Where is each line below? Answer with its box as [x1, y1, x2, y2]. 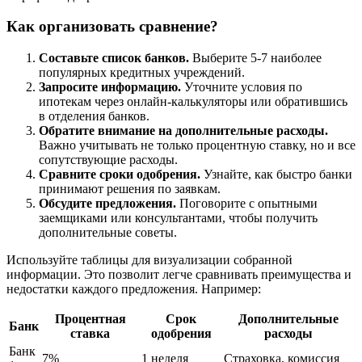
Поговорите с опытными [176, 196, 318, 211]
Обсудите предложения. [39, 196, 176, 211]
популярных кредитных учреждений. [39, 65, 245, 80]
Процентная [54, 312, 126, 326]
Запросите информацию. [39, 80, 181, 95]
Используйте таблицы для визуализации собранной [6, 253, 293, 267]
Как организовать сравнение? [6, 18, 218, 36]
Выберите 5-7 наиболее [189, 51, 322, 65]
